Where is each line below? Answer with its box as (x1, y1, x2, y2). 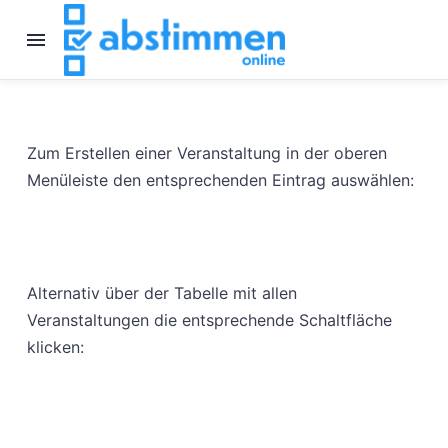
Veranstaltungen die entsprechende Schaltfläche (26, 310, 392, 331)
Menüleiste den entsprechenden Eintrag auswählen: (26, 169, 414, 190)
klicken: (26, 337, 84, 358)
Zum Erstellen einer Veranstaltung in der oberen (26, 142, 387, 163)
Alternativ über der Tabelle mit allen (26, 283, 297, 304)
